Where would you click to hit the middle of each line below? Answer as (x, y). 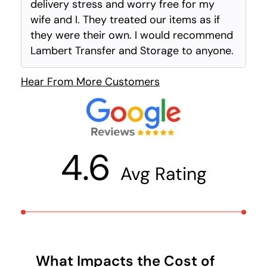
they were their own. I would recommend (132, 35)
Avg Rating (163, 174)
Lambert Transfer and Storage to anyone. (132, 51)
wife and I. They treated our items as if (125, 20)
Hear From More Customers (90, 82)
